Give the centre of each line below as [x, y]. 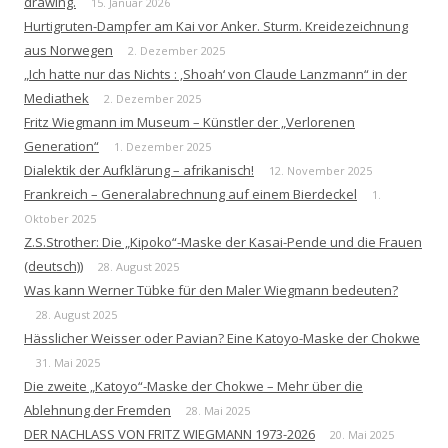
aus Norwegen [68, 50]
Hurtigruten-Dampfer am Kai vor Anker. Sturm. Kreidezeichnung [216, 26]
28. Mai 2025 [218, 411]
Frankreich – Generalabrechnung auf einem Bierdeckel [190, 194]
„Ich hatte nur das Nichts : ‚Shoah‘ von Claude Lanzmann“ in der [215, 74]
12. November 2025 [320, 171]
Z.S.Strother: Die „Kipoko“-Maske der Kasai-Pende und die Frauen [223, 242]
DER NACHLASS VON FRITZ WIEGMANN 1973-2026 [169, 434]
